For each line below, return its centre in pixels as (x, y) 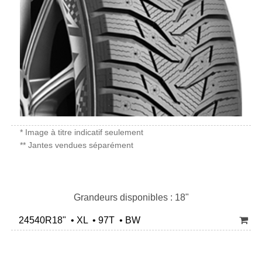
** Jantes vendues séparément (77, 145)
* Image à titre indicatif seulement (82, 132)
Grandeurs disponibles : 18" (131, 197)
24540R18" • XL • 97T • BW (77, 220)
